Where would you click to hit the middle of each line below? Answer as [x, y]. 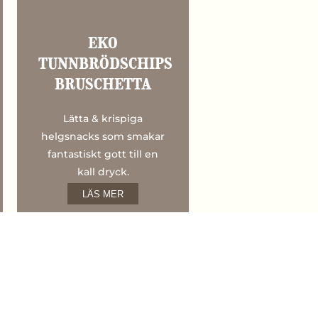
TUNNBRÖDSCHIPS [106, 65]
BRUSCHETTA [103, 86]
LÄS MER [103, 194]
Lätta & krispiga [103, 119]
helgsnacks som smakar [103, 137]
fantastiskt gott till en [103, 154]
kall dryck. [103, 172]
